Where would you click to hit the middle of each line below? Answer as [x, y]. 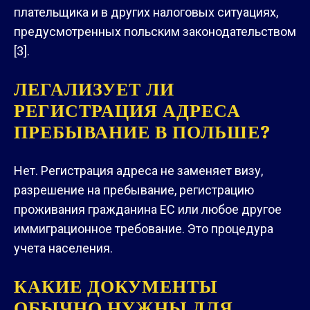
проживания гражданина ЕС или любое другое [148, 209]
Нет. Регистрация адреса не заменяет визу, [138, 170]
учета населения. [63, 248]
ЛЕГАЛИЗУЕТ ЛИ [94, 89]
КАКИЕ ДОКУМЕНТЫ [116, 286]
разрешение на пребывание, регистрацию [134, 190]
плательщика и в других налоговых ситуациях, [146, 12]
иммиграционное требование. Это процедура [144, 228]
